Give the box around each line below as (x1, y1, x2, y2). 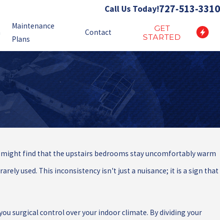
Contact (84, 27, 111, 37)
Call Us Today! (105, 3, 159, 15)
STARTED (143, 32, 181, 42)
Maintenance (12, 21, 55, 30)
